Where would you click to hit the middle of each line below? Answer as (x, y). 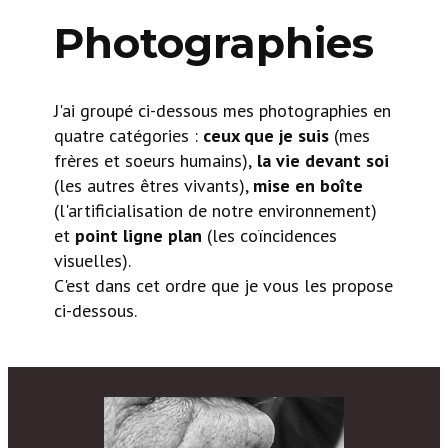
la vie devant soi (320, 160)
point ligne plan (138, 235)
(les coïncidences (269, 235)
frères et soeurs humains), (153, 160)
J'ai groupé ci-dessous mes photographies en (222, 110)
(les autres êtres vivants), (153, 185)
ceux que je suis (266, 135)
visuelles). (92, 260)
